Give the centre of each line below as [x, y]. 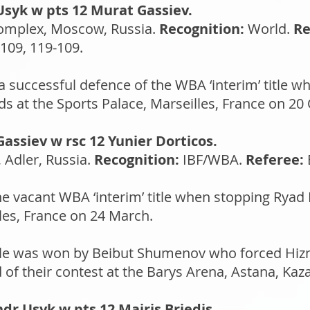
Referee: [273, 159]
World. [267, 29]
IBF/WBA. [211, 159]
